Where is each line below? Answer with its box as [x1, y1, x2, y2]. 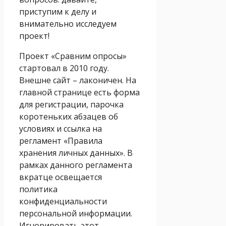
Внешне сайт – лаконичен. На [19, 74, 136, 86]
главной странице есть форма [19, 86, 140, 98]
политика [19, 183, 58, 195]
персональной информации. [19, 207, 132, 219]
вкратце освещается [19, 171, 102, 183]
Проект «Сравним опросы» [19, 50, 127, 62]
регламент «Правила [19, 135, 102, 146]
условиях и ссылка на [19, 123, 102, 134]
